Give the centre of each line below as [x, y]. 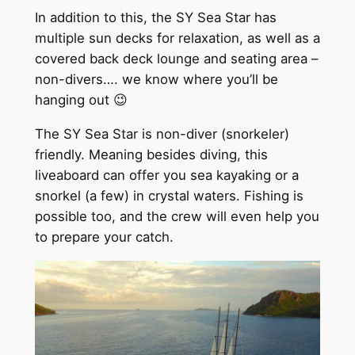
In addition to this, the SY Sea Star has [155, 18]
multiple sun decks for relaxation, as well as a [177, 38]
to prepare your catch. [104, 237]
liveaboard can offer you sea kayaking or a [166, 175]
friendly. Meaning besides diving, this [151, 154]
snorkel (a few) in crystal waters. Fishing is [169, 195]
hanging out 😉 [81, 100]
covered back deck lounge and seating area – [176, 59]
